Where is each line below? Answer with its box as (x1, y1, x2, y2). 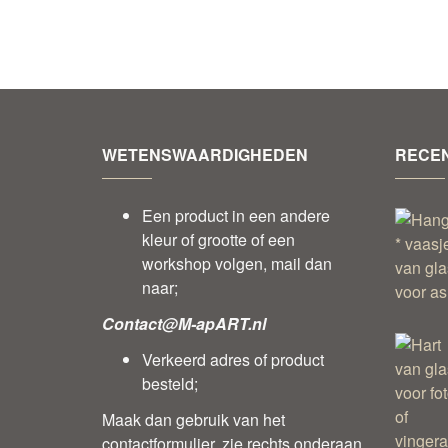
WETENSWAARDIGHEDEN (102, 143, 308, 167)
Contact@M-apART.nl (102, 312, 266, 336)
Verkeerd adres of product (142, 348, 324, 372)
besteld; (142, 372, 198, 396)
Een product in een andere (142, 204, 330, 228)
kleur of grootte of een (142, 228, 295, 252)
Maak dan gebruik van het (102, 408, 285, 432)
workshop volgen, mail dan (142, 252, 332, 276)
